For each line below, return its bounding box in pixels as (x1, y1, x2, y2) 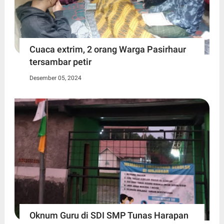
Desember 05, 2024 (29, 74, 81, 82)
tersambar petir (29, 56, 91, 67)
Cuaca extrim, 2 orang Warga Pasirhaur (29, 44, 186, 55)
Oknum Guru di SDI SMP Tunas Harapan (29, 210, 188, 221)
